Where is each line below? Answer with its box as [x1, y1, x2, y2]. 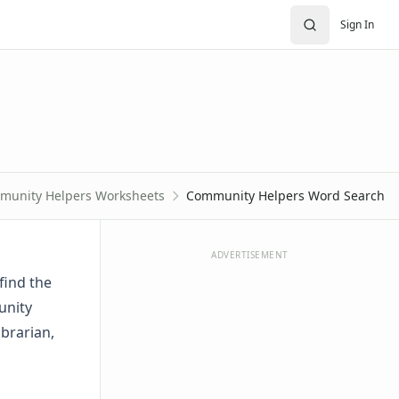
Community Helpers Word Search [186, 187, 385, 204]
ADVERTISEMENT [211, 248, 289, 261]
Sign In [340, 16, 374, 32]
